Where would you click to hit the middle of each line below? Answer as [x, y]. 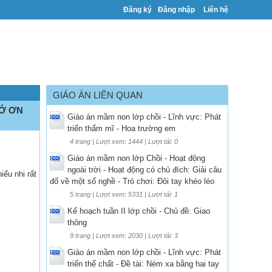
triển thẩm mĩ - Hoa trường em [121, 128]
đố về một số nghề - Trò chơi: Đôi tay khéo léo [132, 181]
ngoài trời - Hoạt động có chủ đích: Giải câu [144, 169]
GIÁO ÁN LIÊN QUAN [98, 95]
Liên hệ [216, 10]
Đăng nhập [176, 10]
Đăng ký [138, 10]
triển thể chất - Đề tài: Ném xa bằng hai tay [143, 263]
